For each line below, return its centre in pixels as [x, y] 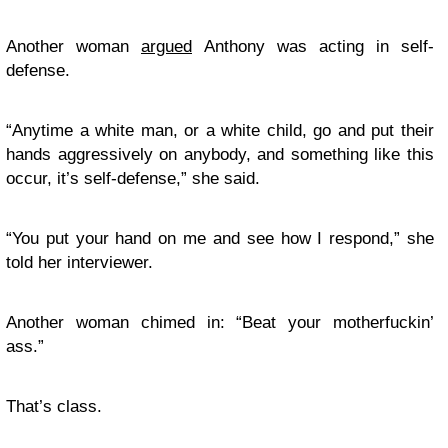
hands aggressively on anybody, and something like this [220, 154]
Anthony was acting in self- [313, 46]
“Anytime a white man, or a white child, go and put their [220, 130]
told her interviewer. [79, 262]
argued [166, 46]
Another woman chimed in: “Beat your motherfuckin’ [220, 322]
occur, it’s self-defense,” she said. [133, 178]
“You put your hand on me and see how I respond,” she [220, 238]
